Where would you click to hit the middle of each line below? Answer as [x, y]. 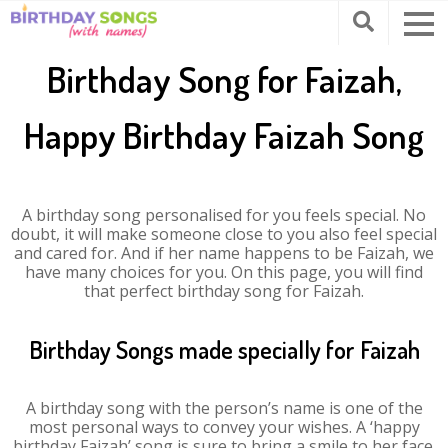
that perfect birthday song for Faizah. [224, 291]
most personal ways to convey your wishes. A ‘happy [224, 427]
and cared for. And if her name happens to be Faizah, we [224, 253]
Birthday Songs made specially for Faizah [224, 349]
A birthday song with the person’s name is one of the [224, 408]
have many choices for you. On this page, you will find [224, 272]
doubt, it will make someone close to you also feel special [224, 234]
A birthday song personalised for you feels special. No [224, 215]
